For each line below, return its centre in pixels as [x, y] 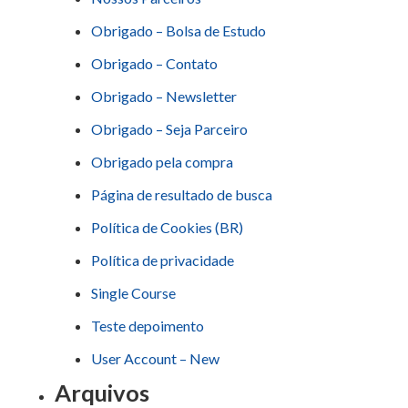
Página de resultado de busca [182, 195]
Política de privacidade [163, 260]
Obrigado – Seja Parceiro [169, 129]
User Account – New [155, 359]
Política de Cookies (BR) [167, 228]
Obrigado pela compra [162, 162]
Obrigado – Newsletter [164, 97]
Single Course [133, 293]
